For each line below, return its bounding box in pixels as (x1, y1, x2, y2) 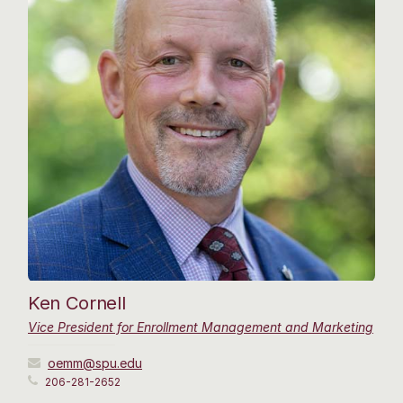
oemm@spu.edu (48, 354, 142, 371)
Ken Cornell (28, 291, 126, 314)
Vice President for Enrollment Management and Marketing (28, 318, 373, 335)
